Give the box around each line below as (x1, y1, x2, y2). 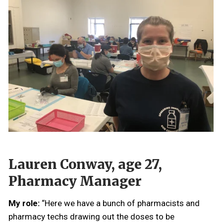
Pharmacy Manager (8, 173, 142, 190)
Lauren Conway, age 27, (8, 156, 162, 173)
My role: (8, 198, 42, 209)
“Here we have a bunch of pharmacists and (42, 198, 200, 209)
